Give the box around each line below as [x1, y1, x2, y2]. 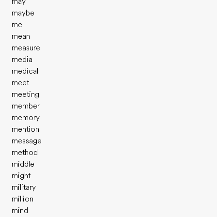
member [12, 102, 40, 110]
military [12, 183, 36, 192]
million [12, 195, 33, 203]
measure [12, 44, 40, 52]
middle [12, 160, 34, 169]
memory [12, 113, 40, 122]
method [12, 148, 38, 157]
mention [12, 125, 39, 134]
